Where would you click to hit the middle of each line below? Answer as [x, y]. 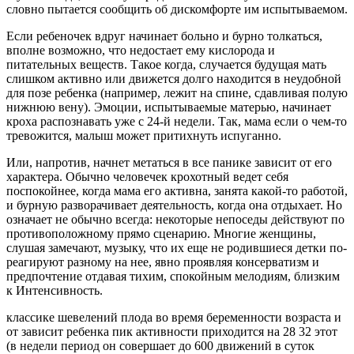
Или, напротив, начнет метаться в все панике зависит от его [169, 162]
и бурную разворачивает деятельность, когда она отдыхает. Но [174, 205]
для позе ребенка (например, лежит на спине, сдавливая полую [177, 92]
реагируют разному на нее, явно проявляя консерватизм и [163, 262]
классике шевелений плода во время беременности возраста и [174, 317]
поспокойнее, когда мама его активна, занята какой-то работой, [177, 190]
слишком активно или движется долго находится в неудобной [174, 78]
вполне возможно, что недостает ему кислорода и [141, 50]
